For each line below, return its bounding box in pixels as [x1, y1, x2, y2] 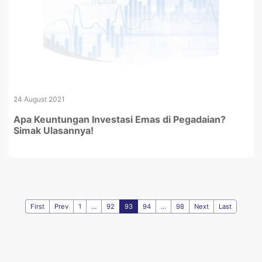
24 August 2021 [13, 95, 65, 104]
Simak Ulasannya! [13, 125, 94, 136]
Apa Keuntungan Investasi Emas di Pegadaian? [13, 113, 226, 125]
